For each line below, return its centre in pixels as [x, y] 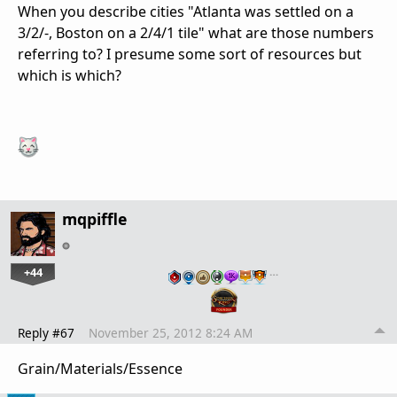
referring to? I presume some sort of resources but [190, 54]
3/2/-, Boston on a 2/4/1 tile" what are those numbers [196, 32]
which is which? [70, 75]
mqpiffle [94, 219]
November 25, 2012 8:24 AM [171, 333]
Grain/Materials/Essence [100, 369]
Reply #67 [46, 333]
